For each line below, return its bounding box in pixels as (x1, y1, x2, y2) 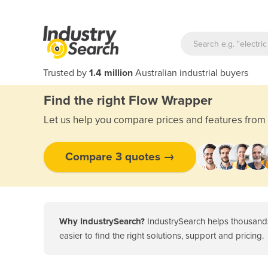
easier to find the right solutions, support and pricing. (59, 230, 264, 241)
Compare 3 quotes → (65, 150, 175, 163)
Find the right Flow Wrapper (44, 93, 212, 108)
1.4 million (89, 67, 133, 79)
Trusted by (43, 67, 89, 79)
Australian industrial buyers (133, 67, 248, 79)
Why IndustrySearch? (59, 216, 145, 227)
